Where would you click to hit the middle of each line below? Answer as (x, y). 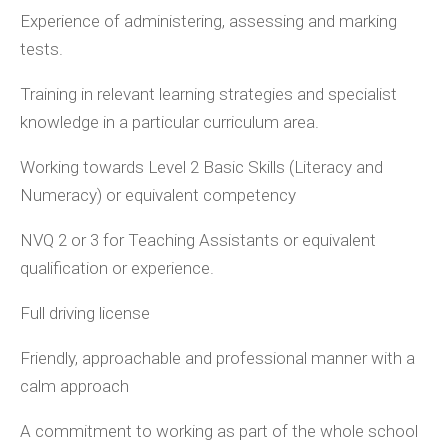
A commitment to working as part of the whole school (219, 431)
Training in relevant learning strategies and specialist (208, 94)
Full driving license (85, 313)
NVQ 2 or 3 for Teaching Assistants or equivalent (198, 240)
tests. (41, 49)
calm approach (74, 386)
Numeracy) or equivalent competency (158, 195)
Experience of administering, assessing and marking (208, 21)
